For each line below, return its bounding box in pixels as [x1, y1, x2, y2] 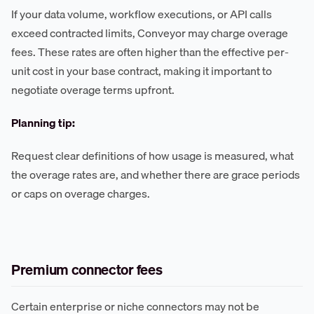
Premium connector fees [11, 259, 163, 281]
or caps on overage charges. [11, 184, 150, 203]
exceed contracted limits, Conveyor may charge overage [11, 24, 288, 43]
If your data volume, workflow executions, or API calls [11, 5, 272, 24]
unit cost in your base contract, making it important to [11, 62, 272, 81]
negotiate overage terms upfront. [11, 81, 175, 100]
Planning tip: [11, 114, 75, 132]
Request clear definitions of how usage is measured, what [11, 146, 294, 165]
